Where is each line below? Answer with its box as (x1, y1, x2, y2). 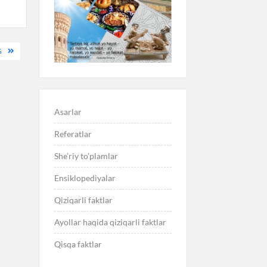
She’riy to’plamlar (54, 151, 118, 162)
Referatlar (54, 129, 92, 139)
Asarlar (54, 107, 82, 117)
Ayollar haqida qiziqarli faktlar (54, 217, 166, 228)
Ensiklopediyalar (54, 173, 116, 184)
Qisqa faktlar (54, 239, 102, 250)
